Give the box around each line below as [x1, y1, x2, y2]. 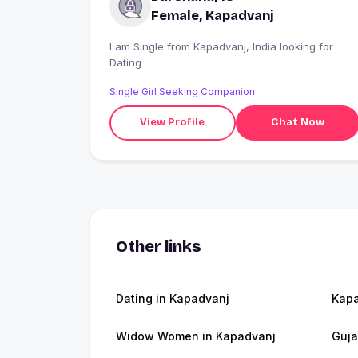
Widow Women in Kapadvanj [116, 328, 276, 343]
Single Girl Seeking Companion [109, 85, 255, 97]
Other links [116, 236, 201, 256]
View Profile [140, 116, 205, 129]
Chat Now [270, 116, 324, 129]
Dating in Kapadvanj [116, 291, 229, 305]
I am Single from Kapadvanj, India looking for [109, 39, 167, 53]
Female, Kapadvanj [151, 7, 274, 23]
